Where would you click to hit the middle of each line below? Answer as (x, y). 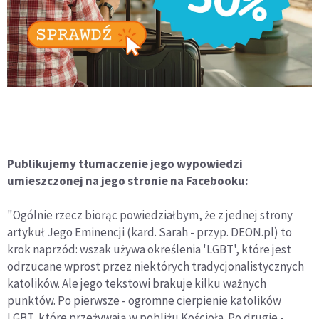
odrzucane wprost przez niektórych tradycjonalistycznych (156, 266)
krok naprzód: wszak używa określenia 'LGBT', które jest (149, 249)
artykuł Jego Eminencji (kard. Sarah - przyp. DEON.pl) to (150, 232)
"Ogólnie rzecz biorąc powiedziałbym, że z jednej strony (150, 215)
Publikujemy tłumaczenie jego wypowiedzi (125, 164)
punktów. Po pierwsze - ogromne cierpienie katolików (144, 300)
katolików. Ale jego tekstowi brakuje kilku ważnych (137, 283)
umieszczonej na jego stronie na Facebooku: (128, 181)
